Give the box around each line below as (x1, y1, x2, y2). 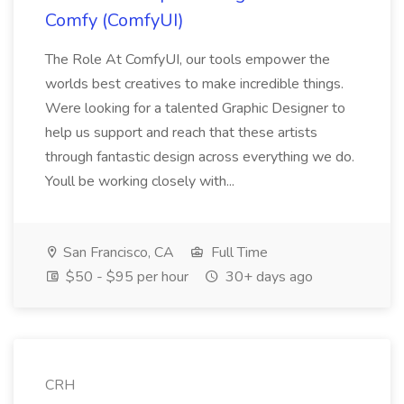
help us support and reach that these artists (45, 123, 317, 142)
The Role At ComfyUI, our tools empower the (45, 50, 330, 69)
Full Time (207, 243, 268, 262)
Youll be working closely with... (45, 171, 238, 191)
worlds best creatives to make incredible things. (45, 74, 344, 94)
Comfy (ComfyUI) (45, 8, 184, 32)
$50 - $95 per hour (62, 267, 188, 287)
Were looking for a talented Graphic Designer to (45, 98, 345, 118)
